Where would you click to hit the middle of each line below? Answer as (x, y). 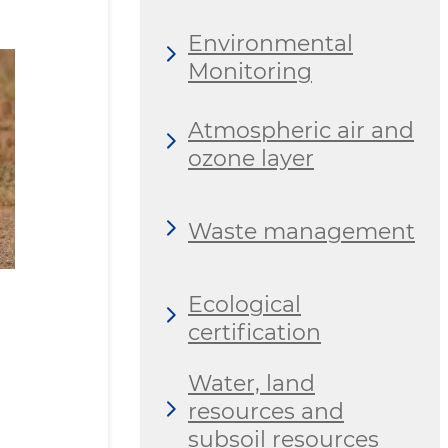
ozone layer (251, 158)
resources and (266, 412)
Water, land (251, 384)
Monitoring (250, 71)
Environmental (270, 43)
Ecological (244, 304)
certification (254, 332)
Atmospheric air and (301, 130)
